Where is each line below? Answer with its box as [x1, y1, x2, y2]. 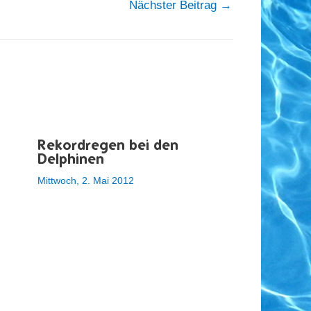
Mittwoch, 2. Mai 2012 [37, 174, 134, 186]
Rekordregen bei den [37, 136, 178, 153]
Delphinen [37, 150, 104, 167]
